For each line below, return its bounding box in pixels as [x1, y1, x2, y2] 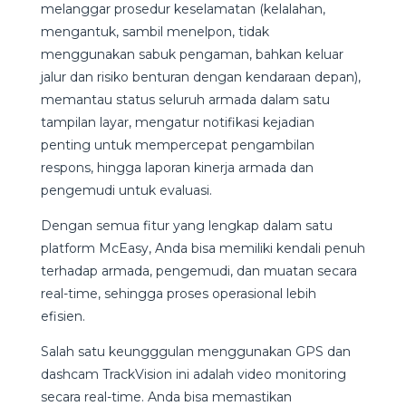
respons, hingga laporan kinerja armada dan [40, 159, 314, 177]
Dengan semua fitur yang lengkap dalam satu [40, 217, 333, 235]
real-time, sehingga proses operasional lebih [40, 285, 316, 303]
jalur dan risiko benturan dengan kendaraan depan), [40, 69, 361, 86]
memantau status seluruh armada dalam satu [40, 92, 330, 109]
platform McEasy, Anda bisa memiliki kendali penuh [40, 240, 365, 257]
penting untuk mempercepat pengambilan [40, 137, 314, 154]
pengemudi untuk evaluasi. [40, 182, 219, 199]
